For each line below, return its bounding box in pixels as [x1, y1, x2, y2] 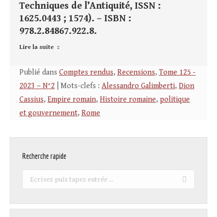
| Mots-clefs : [55, 81, 102, 91]
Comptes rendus [59, 68, 113, 77]
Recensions [117, 68, 155, 77]
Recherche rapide [22, 152, 66, 161]
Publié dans [19, 68, 59, 77]
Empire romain [47, 95, 96, 105]
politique [160, 95, 190, 105]
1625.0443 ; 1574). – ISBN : [19, 13, 131, 25]
